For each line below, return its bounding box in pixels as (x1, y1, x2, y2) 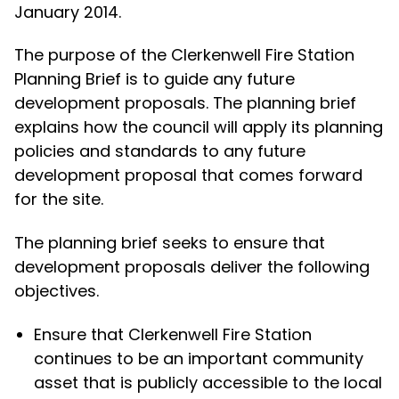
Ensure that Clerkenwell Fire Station (34, 322, 313, 346)
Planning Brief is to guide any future (13, 68, 295, 91)
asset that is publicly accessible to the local (34, 370, 383, 394)
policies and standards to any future (13, 140, 305, 163)
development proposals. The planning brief (13, 92, 356, 115)
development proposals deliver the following (13, 255, 370, 278)
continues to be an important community (34, 346, 364, 370)
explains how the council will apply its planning (13, 116, 383, 139)
